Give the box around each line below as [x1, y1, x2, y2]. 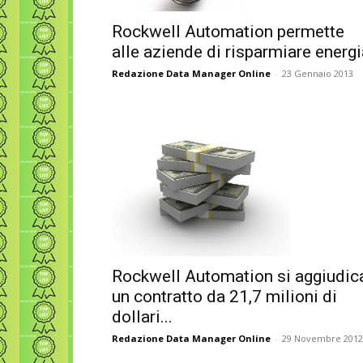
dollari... [112, 307, 173, 327]
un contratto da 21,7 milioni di [112, 287, 337, 307]
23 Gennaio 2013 [282, 67, 353, 79]
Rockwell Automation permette [112, 22, 344, 41]
